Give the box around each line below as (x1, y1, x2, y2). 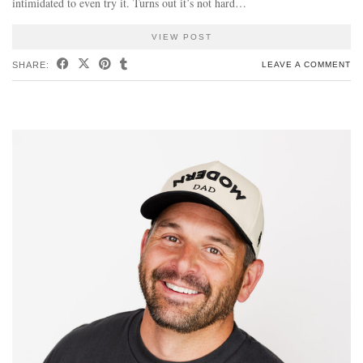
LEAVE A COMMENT (262, 59, 351, 69)
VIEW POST (151, 32, 212, 41)
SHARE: (12, 59, 53, 70)
